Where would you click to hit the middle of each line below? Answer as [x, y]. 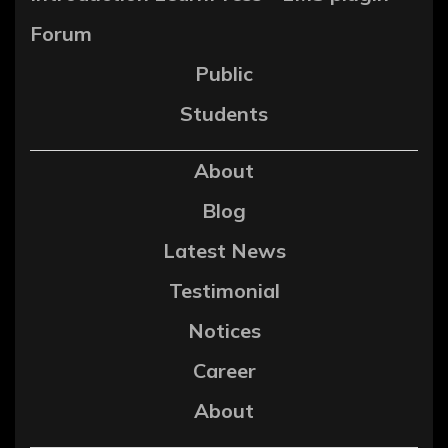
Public [224, 73]
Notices [224, 330]
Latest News [224, 250]
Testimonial [224, 290]
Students [224, 113]
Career [224, 370]
